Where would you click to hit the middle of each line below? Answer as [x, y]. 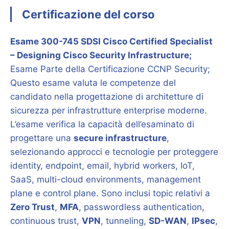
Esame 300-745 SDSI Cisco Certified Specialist [111, 41]
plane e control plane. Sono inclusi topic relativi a [110, 193]
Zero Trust [32, 207]
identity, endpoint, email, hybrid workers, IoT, [102, 166]
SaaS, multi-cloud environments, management [106, 179]
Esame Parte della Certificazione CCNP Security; [110, 69]
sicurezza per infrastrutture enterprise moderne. [109, 110]
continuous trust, [46, 221]
